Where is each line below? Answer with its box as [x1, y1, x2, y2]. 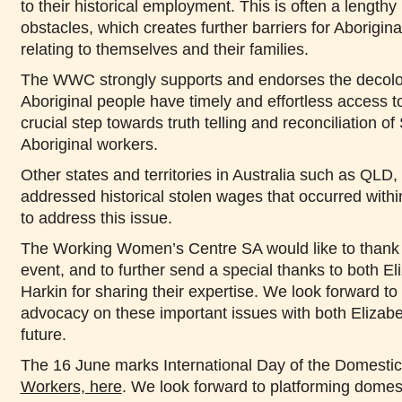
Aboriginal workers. [20, 135, 158, 153]
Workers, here [20, 377, 122, 396]
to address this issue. [20, 208, 172, 227]
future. [20, 325, 66, 344]
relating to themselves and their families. [20, 39, 313, 58]
